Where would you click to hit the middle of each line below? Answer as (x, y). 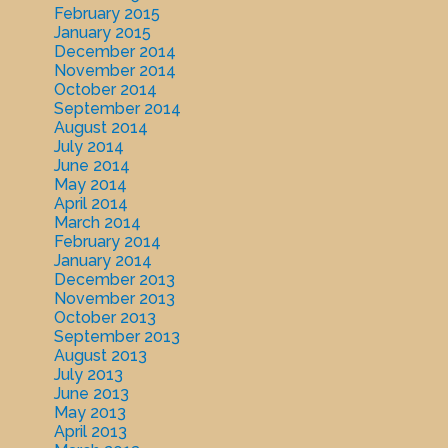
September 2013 (116, 337)
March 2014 (97, 223)
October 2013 (104, 318)
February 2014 (107, 242)
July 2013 (88, 375)
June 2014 (91, 166)
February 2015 (106, 14)
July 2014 (88, 147)
